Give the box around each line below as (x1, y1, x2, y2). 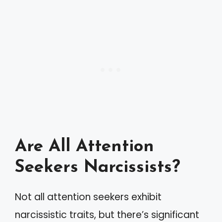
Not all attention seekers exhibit (15, 190, 162, 204)
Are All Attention (15, 138, 154, 156)
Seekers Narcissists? (15, 159, 180, 176)
